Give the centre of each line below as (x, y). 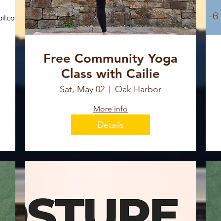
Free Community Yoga (110, 59)
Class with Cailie (110, 74)
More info (110, 109)
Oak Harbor (138, 90)
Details (110, 125)
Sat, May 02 (82, 90)
